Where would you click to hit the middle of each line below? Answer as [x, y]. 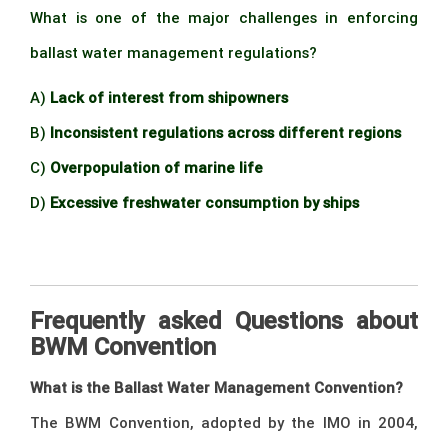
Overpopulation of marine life [156, 167]
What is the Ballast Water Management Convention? [216, 388]
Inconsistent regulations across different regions [225, 132]
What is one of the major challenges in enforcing [224, 17]
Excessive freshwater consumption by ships [204, 202]
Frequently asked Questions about [224, 321]
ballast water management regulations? [173, 52]
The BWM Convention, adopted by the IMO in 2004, [224, 423]
